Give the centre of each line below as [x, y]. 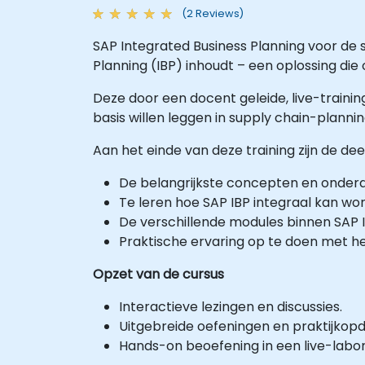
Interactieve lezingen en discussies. [231, 306]
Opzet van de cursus [158, 274]
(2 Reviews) [213, 13]
